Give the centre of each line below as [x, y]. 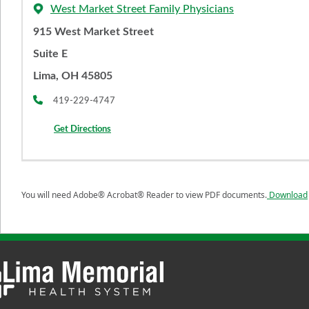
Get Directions [82, 129]
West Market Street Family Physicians [142, 9]
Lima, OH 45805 [73, 76]
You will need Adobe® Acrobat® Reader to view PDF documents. [144, 195]
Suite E [50, 54]
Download [287, 195]
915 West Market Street [93, 32]
